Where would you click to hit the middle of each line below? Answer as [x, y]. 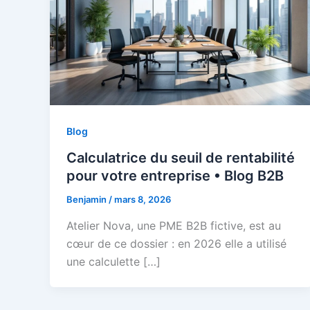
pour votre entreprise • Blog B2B [175, 176]
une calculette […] [113, 261]
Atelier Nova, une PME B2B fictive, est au [174, 225]
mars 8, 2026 [143, 200]
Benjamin [88, 200]
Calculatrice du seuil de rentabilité [181, 158]
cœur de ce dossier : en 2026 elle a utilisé [176, 243]
